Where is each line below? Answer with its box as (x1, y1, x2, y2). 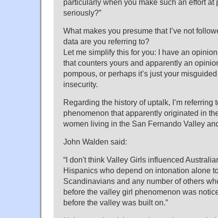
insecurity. (63, 79, 98, 89)
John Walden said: (63, 137, 127, 146)
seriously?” (63, 8, 101, 17)
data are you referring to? (63, 36, 149, 46)
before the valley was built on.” (63, 198, 168, 207)
